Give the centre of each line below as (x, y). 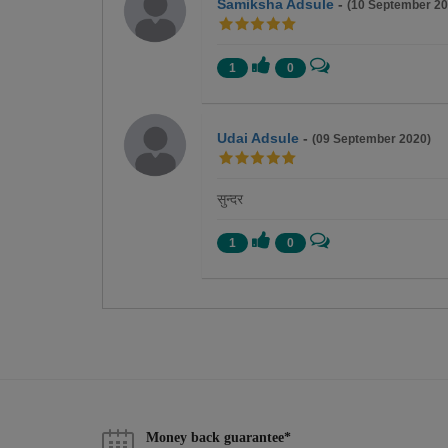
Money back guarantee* (218, 438)
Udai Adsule (258, 137)
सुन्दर (230, 198)
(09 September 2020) (371, 138)
